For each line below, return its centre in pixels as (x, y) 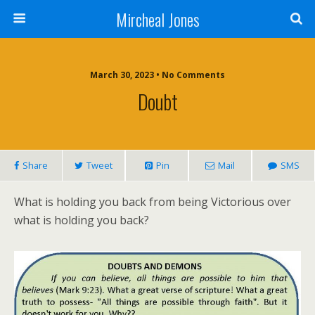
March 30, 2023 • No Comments (157, 75)
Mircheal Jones (157, 19)
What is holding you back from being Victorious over (153, 202)
